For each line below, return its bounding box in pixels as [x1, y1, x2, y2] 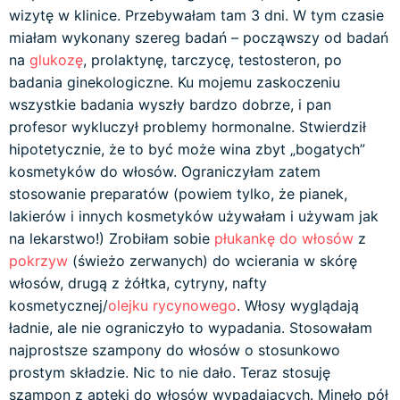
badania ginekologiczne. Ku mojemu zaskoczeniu [9, 73, 340, 91]
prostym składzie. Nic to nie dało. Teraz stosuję [9, 363, 330, 381]
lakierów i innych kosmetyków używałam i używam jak [9, 207, 379, 225]
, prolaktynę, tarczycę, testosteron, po [83, 51, 342, 69]
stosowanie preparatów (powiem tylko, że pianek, [9, 185, 347, 203]
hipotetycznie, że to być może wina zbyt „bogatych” [9, 140, 365, 158]
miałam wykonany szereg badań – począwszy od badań [9, 29, 388, 46]
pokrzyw [9, 252, 68, 270]
